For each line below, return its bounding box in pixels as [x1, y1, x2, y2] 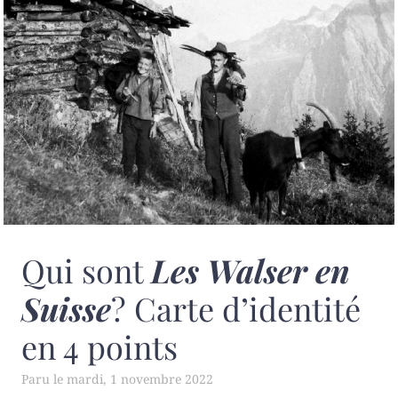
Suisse [21, 286, 111, 330]
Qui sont [21, 248, 151, 291]
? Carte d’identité [111, 286, 361, 330]
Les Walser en [151, 248, 350, 291]
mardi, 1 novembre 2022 [67, 370, 213, 387]
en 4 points [21, 324, 178, 368]
